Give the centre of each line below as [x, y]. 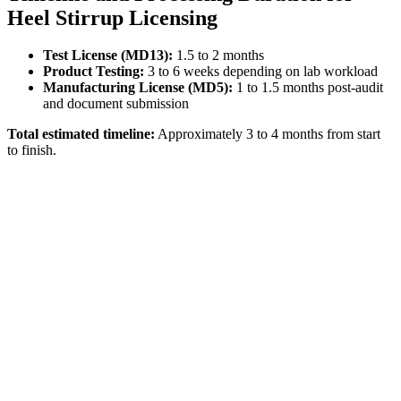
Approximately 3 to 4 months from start [268, 134]
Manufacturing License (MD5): [138, 88]
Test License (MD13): [108, 55]
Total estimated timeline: [81, 134]
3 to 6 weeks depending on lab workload [261, 72]
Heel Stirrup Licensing [112, 17]
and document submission [116, 104]
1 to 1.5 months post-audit [308, 88]
